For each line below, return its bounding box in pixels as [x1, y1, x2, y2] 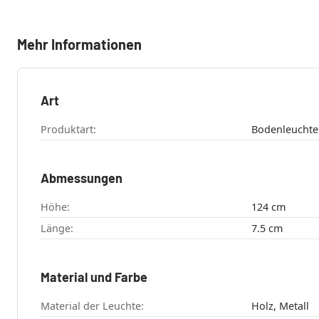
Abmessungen [41, 170, 122, 187]
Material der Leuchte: [41, 299, 144, 313]
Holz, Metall [251, 299, 309, 313]
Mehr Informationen [17, 36, 142, 53]
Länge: [41, 221, 73, 236]
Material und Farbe [41, 269, 147, 286]
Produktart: [41, 122, 96, 137]
